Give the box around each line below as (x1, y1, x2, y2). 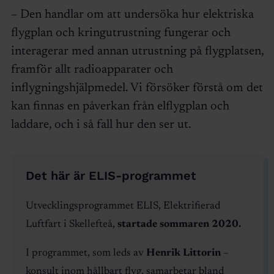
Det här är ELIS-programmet (25, 168, 196, 183)
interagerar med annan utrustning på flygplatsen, (10, 45, 264, 58)
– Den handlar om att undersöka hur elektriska (10, 9, 254, 21)
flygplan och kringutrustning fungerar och (10, 27, 231, 40)
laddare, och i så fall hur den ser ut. (10, 119, 191, 131)
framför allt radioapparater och (10, 64, 173, 76)
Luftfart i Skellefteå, (25, 220, 117, 231)
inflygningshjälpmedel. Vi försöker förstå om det (10, 82, 263, 95)
